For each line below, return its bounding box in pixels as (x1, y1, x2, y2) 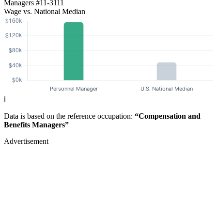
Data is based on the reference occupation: (4, 112, 135, 121)
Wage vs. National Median (4, 7, 85, 16)
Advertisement (4, 137, 48, 146)
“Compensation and (135, 112, 201, 121)
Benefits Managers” (4, 121, 69, 129)
